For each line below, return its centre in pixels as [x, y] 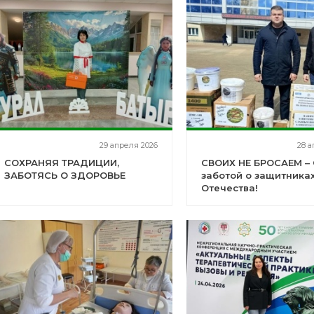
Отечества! [230, 188]
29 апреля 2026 [129, 145]
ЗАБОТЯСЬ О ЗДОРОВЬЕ [64, 175]
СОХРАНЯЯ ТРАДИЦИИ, [61, 163]
